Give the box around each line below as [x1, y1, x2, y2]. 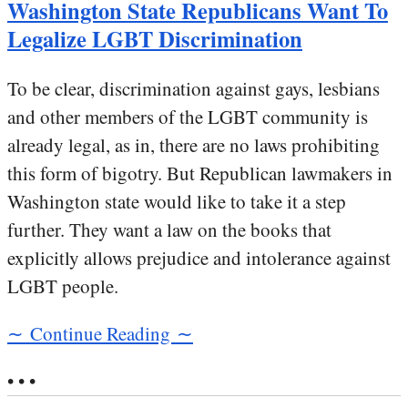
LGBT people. [7, 273, 118, 300]
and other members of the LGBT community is [7, 104, 368, 130]
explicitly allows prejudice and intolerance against [7, 245, 391, 271]
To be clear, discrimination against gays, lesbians [7, 76, 380, 102]
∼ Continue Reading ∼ [7, 321, 193, 347]
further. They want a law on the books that [7, 217, 331, 243]
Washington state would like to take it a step [7, 189, 346, 215]
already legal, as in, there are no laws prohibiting [7, 132, 380, 158]
